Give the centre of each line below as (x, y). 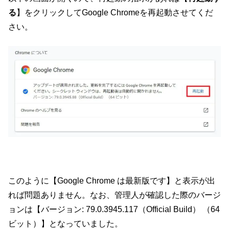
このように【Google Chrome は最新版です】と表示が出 (112, 181)
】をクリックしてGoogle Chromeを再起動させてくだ (115, 13)
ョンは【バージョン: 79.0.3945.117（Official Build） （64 (114, 210)
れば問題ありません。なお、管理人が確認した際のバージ (114, 195)
